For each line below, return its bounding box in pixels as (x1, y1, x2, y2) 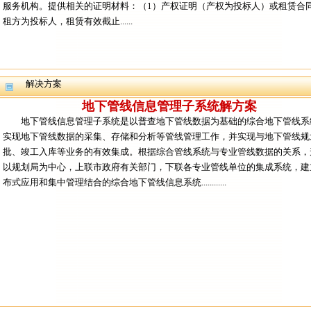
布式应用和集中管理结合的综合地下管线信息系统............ (3, 177, 226, 187)
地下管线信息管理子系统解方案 (82, 99, 257, 113)
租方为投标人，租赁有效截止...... (3, 16, 133, 26)
